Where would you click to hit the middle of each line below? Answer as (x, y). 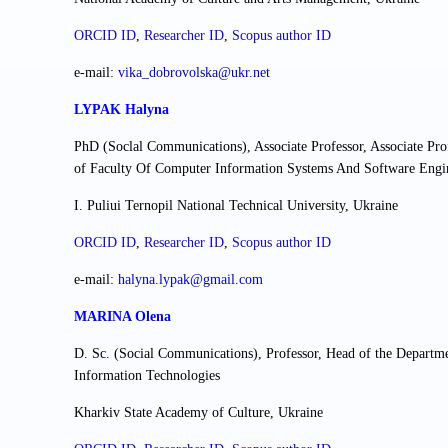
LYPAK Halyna (121, 110)
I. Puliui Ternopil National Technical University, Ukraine (236, 206)
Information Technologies (147, 376)
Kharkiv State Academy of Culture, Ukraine (198, 413)
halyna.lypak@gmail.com (190, 280)
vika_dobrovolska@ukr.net (194, 73)
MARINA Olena (122, 317)
